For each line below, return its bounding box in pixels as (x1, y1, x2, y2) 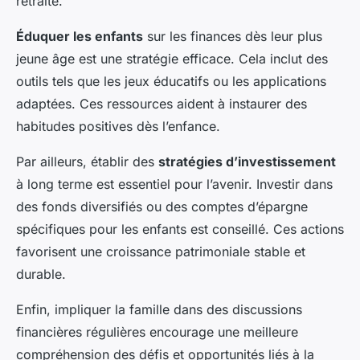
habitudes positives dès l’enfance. (16, 118, 220, 134)
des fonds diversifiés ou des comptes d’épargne (16, 198, 308, 215)
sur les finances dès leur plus (143, 28, 322, 44)
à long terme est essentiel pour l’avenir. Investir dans (16, 176, 333, 192)
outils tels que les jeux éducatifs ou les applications (16, 73, 326, 89)
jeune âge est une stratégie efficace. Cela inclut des (16, 51, 328, 67)
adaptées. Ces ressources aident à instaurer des (16, 96, 307, 112)
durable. (16, 266, 66, 282)
